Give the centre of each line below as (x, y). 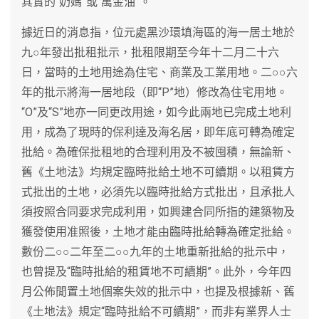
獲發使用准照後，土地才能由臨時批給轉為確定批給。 (158, 231)
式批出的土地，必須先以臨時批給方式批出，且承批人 (158, 192)
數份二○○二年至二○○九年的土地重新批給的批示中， (155, 251)
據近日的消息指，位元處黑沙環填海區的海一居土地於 (158, 32)
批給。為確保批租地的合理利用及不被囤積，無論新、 (158, 152)
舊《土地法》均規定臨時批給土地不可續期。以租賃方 (158, 172)
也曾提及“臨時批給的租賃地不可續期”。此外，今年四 (156, 271)
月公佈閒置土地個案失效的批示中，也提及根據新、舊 (158, 291)
